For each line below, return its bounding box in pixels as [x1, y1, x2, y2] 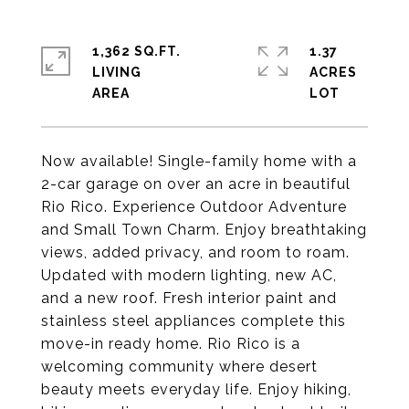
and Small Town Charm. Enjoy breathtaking [41, 221, 367, 238]
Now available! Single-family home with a [41, 152, 357, 170]
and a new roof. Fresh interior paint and [41, 289, 337, 307]
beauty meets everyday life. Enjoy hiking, [41, 381, 351, 398]
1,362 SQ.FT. [92, 44, 181, 58]
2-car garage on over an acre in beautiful [41, 175, 351, 193]
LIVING [92, 65, 142, 79]
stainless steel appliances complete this [41, 312, 346, 330]
